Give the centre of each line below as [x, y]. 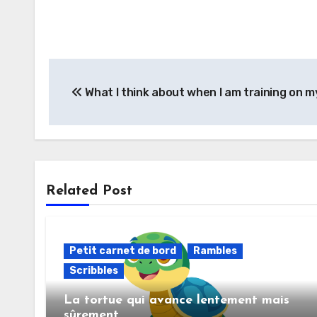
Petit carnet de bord [123, 250]
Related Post [89, 191]
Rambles [215, 250]
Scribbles [94, 270]
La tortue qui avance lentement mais [177, 300]
